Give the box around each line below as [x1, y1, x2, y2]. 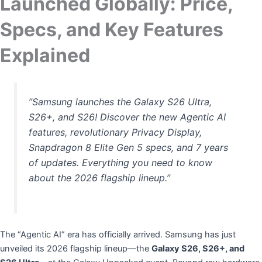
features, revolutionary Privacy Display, [29, 126, 202, 139]
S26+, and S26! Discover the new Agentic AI [29, 111, 226, 123]
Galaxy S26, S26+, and [151, 243, 244, 254]
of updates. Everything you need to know [29, 157, 213, 169]
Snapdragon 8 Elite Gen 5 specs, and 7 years [29, 142, 229, 154]
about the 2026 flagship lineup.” [29, 172, 171, 184]
